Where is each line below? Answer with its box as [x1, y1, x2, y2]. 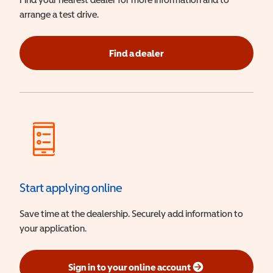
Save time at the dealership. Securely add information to [19, 208, 243, 219]
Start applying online [19, 181, 122, 194]
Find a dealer [109, 48, 164, 58]
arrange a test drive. [19, 9, 99, 19]
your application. [19, 222, 87, 233]
